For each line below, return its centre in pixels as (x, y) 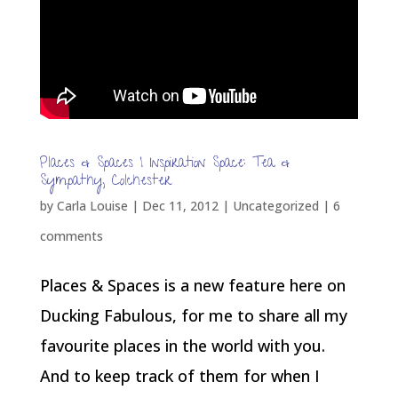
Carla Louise (92, 206)
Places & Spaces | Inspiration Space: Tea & (164, 165)
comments (71, 236)
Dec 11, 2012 (180, 206)
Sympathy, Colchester (105, 183)
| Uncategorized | (275, 206)
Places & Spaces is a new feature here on (192, 286)
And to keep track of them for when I (179, 376)
